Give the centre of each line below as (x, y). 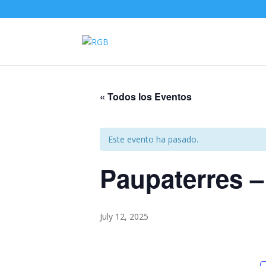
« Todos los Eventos (146, 96)
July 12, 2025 (124, 216)
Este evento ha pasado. (153, 139)
